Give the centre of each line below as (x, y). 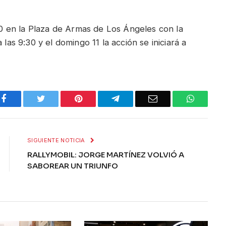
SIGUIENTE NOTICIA (57, 140)
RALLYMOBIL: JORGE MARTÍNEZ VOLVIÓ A (106, 155)
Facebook (23, 99)
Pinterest (97, 99)
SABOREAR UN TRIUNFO (73, 166)
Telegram (136, 99)
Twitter (58, 99)
